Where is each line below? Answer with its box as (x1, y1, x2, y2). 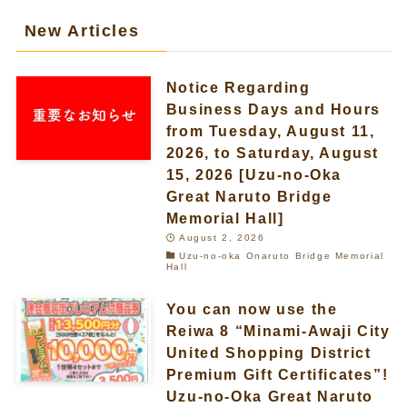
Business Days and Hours (165, 101, 381, 118)
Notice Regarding (165, 79, 311, 96)
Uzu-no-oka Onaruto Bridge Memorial (178, 251, 384, 262)
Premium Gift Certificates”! (165, 366, 389, 383)
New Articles (24, 22, 140, 41)
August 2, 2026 (178, 233, 265, 243)
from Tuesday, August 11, (165, 123, 375, 140)
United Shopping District (165, 344, 372, 362)
